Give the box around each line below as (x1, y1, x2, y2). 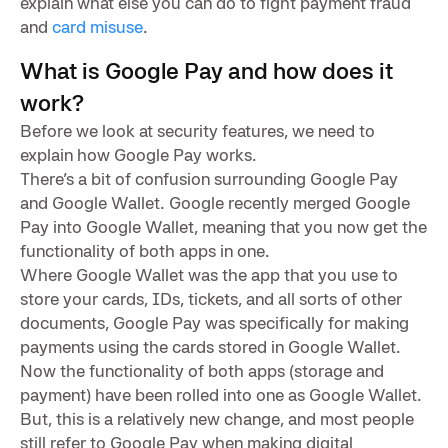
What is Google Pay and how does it (20, 56, 393, 84)
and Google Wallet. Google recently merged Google (20, 191, 410, 213)
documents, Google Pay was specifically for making (20, 311, 409, 333)
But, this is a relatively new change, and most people (20, 407, 414, 429)
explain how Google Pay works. (20, 143, 257, 165)
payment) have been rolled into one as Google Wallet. (20, 383, 422, 405)
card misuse (52, 15, 143, 37)
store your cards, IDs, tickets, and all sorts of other (20, 287, 402, 309)
